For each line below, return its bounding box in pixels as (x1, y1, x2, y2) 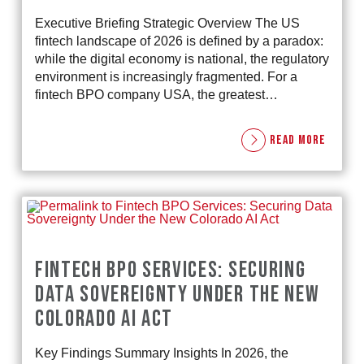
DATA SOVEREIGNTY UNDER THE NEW (34, 280, 320, 308)
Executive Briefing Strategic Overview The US (34, 15, 300, 30)
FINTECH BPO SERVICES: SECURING (34, 256, 306, 284)
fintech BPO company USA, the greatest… (34, 87, 278, 102)
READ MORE (269, 132, 326, 148)
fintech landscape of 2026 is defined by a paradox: (34, 33, 323, 48)
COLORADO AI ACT (34, 305, 174, 332)
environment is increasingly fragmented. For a (34, 69, 297, 84)
